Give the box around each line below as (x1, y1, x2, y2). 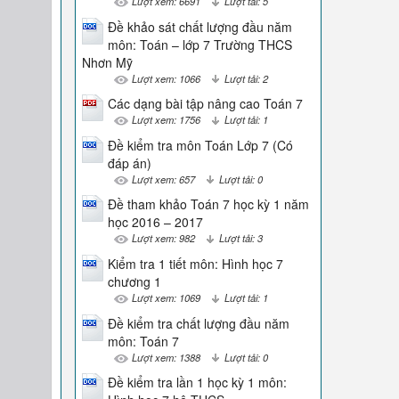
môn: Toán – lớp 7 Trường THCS (107, 35, 292, 53)
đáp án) (107, 153, 151, 172)
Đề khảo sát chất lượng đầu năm (107, 17, 292, 36)
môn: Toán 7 (107, 331, 179, 350)
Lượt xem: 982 (131, 231, 195, 246)
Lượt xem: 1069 (131, 289, 200, 305)
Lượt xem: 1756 (131, 112, 200, 127)
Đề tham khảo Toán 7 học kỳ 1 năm (107, 195, 309, 214)
